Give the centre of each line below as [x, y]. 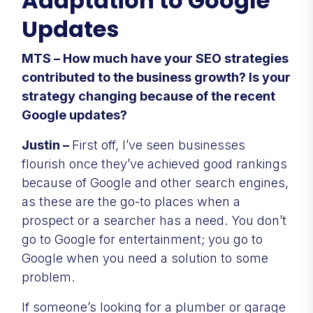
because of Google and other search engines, [155, 182]
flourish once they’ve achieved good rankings [154, 163]
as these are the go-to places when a [131, 201]
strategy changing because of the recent [148, 96]
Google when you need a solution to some [145, 258]
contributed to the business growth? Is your [156, 77]
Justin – [47, 145]
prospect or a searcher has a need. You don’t [154, 220]
